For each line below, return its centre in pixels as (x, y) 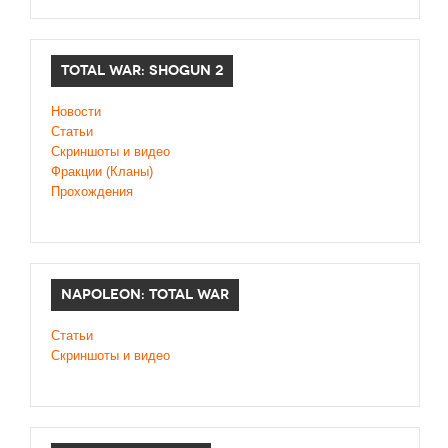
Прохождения (92, 192)
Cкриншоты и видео (110, 152)
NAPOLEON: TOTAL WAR (145, 295)
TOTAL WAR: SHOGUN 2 (142, 71)
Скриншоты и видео (110, 356)
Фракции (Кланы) (102, 172)
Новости (76, 112)
